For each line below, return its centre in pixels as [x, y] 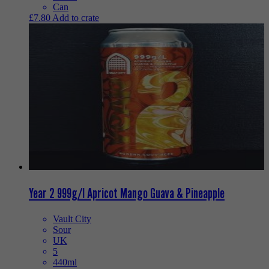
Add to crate [76, 17]
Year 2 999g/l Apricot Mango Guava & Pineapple [127, 193]
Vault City [72, 219]
